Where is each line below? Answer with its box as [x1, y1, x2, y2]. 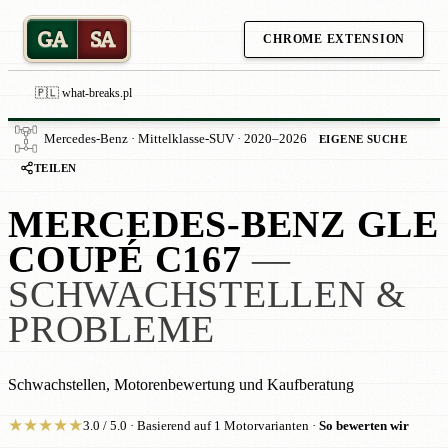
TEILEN [34, 162, 77, 174]
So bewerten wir [319, 419, 409, 433]
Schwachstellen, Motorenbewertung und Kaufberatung [8, 376, 354, 394]
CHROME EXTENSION [263, 31, 405, 46]
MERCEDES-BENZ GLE [8, 204, 439, 246]
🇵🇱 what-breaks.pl [35, 86, 132, 100]
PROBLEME [8, 309, 215, 351]
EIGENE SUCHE [319, 132, 408, 145]
